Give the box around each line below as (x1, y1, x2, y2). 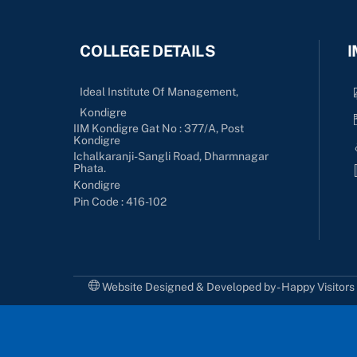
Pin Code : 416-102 (73, 194, 167, 208)
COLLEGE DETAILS (80, 41, 216, 60)
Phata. (73, 162, 107, 175)
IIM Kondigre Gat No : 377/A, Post (73, 121, 245, 135)
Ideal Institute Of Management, (80, 84, 239, 98)
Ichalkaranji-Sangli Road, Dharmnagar (73, 150, 269, 163)
